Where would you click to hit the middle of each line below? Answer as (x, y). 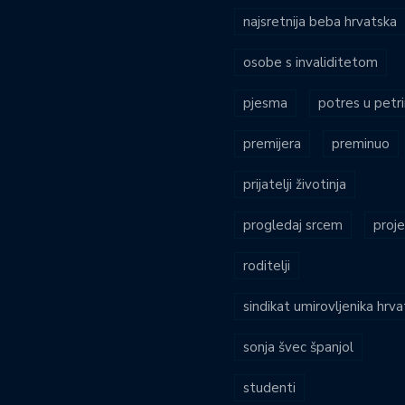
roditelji (267, 265)
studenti (269, 387)
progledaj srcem (293, 225)
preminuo (361, 143)
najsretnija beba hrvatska (320, 21)
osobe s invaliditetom (311, 62)
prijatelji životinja (295, 184)
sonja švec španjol (298, 347)
